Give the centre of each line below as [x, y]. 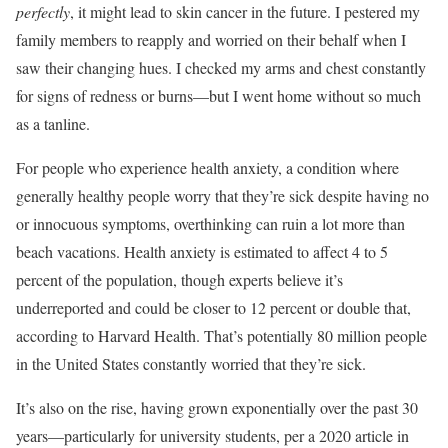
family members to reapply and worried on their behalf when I [211, 39]
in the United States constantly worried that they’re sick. [191, 363]
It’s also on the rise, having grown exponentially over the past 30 [217, 407]
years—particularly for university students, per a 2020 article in [212, 435]
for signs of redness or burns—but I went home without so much [218, 95]
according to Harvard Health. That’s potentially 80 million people [221, 335]
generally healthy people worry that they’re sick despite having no [222, 195]
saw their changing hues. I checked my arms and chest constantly [221, 67]
